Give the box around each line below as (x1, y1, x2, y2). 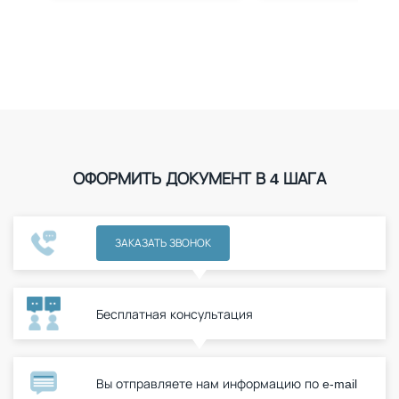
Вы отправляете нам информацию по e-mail (96, 374, 357, 392)
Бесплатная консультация (96, 305, 253, 322)
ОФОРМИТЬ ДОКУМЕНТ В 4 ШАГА (73, 167, 326, 189)
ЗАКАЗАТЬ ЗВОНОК (115, 235, 211, 250)
